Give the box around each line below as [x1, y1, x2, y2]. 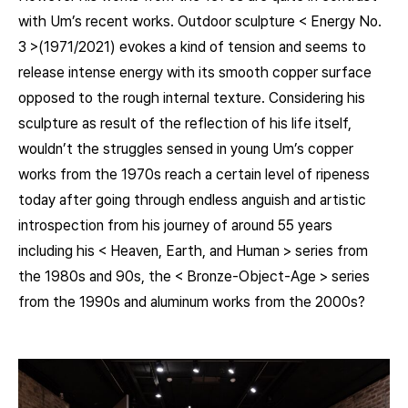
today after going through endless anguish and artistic [18, 190, 366, 209]
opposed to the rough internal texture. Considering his [18, 88, 365, 107]
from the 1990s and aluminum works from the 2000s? [18, 292, 365, 311]
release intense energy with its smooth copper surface [18, 63, 372, 81]
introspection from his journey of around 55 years [18, 216, 332, 234]
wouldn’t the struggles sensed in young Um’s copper [18, 139, 353, 158]
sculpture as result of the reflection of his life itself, [18, 114, 352, 132]
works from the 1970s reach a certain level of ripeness [18, 165, 370, 183]
